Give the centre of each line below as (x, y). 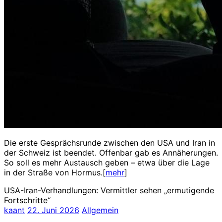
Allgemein (100, 210)
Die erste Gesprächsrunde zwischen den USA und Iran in (110, 142)
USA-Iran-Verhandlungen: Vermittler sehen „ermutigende (109, 190)
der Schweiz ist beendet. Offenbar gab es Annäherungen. (111, 152)
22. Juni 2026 (53, 210)
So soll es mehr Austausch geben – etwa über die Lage (107, 162)
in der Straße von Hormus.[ (55, 172)
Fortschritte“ (27, 200)
